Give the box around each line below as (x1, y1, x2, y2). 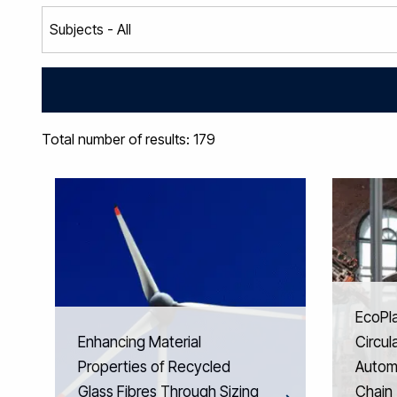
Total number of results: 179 (42, 130, 215, 148)
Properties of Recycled (78, 357, 230, 376)
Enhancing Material (78, 332, 201, 351)
